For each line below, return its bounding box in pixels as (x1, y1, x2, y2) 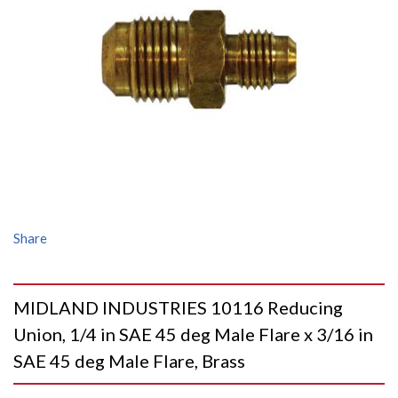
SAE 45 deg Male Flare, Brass (13, 350, 245, 371)
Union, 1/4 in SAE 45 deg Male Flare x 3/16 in (13, 323, 373, 345)
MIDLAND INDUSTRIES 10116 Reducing (13, 297, 343, 318)
